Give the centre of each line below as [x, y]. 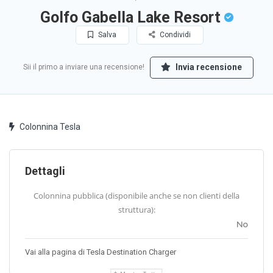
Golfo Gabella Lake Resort [132, 18]
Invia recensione [208, 67]
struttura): [136, 210]
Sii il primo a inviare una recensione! [83, 67]
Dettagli [45, 171]
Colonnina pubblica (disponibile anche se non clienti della [136, 196]
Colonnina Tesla [50, 127]
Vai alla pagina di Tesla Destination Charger [101, 252]
